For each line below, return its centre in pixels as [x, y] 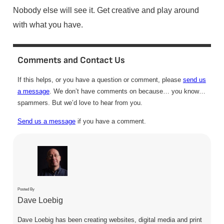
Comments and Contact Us [71, 60]
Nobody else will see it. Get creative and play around [106, 10]
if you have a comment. [110, 121]
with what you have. [48, 24]
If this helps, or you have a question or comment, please [100, 80]
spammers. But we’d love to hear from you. [80, 103]
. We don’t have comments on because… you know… [127, 91]
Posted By [26, 189]
